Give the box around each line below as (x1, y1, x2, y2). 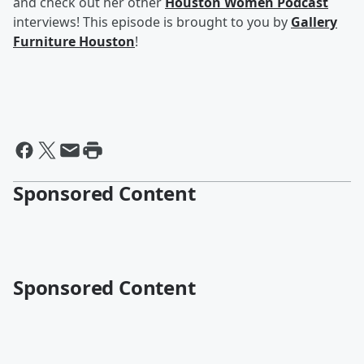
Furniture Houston (13, 32, 135, 50)
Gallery (291, 13, 337, 31)
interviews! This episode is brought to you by (13, 13, 291, 31)
